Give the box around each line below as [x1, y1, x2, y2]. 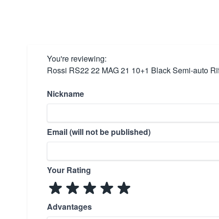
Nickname [47, 88, 84, 99]
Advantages [47, 201, 92, 212]
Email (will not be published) [47, 126, 151, 137]
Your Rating [47, 164, 91, 175]
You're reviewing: [47, 53, 107, 64]
